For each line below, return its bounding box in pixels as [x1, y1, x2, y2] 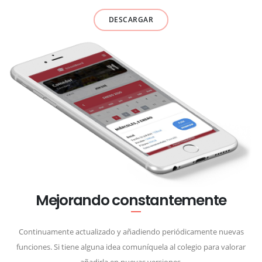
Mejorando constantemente [35, 190, 227, 211]
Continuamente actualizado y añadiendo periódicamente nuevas [18, 226, 244, 237]
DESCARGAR [108, 14, 154, 25]
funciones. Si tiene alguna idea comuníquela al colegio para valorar [16, 242, 246, 253]
